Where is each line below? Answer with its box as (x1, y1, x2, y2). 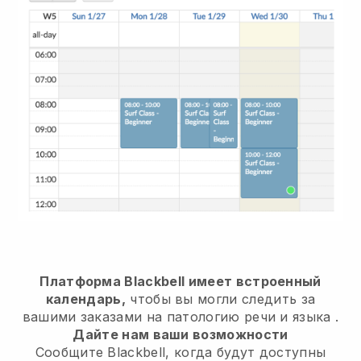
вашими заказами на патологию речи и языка (22, 308, 331, 325)
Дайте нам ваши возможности (73, 326, 288, 342)
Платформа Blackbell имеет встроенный (39, 272, 322, 289)
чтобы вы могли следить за (130, 290, 316, 307)
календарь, (45, 290, 126, 307)
